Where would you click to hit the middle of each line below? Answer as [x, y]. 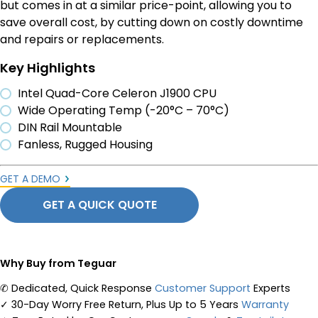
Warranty [265, 305]
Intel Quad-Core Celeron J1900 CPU [117, 93]
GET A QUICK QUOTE [99, 205]
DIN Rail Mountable [70, 127]
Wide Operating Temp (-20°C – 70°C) [124, 110]
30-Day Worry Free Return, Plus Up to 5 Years [126, 305]
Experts [270, 288]
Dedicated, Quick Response [83, 288]
